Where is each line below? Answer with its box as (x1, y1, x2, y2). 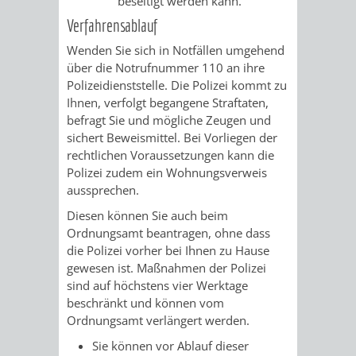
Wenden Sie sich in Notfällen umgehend (67, 41, 284, 58)
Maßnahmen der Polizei (137, 259, 266, 276)
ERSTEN (280, 134, 323, 154)
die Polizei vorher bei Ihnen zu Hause (67, 242, 269, 258)
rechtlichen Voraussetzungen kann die (67, 146, 274, 163)
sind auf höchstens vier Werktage (67, 277, 248, 293)
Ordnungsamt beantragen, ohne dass (67, 224, 270, 241)
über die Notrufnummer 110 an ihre (67, 59, 265, 75)
